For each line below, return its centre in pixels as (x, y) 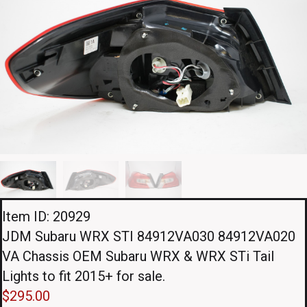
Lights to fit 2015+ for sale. (84, 277)
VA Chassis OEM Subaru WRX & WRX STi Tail (138, 257)
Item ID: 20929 (46, 217)
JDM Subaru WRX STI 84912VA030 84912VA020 (149, 237)
